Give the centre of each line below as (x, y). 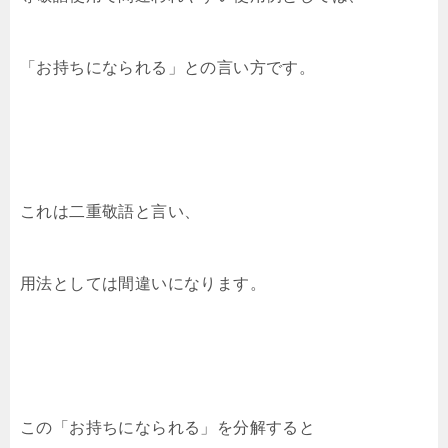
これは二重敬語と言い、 (110, 211)
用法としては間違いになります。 (143, 283)
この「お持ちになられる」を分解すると (168, 427)
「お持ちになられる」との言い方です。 (168, 67)
